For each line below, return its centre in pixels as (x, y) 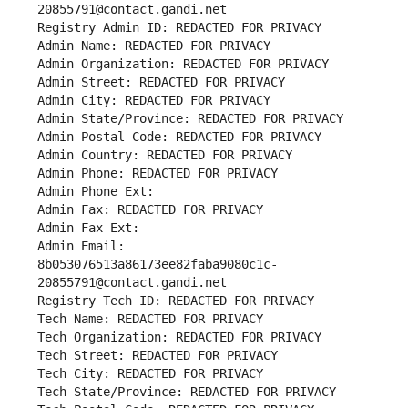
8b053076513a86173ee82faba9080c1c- (158, 265)
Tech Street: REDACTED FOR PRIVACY (158, 356)
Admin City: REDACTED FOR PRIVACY (154, 101)
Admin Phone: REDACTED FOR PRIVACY (158, 173)
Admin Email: (81, 246)
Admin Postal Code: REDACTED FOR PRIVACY (179, 137)
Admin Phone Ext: (96, 192)
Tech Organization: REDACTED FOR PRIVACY (179, 337)
